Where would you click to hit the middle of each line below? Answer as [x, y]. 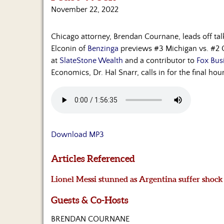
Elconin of [69, 49]
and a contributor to [160, 61]
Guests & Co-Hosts [90, 200]
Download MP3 [77, 135]
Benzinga [103, 49]
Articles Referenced [93, 159]
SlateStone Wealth [91, 61]
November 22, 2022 [85, 10]
